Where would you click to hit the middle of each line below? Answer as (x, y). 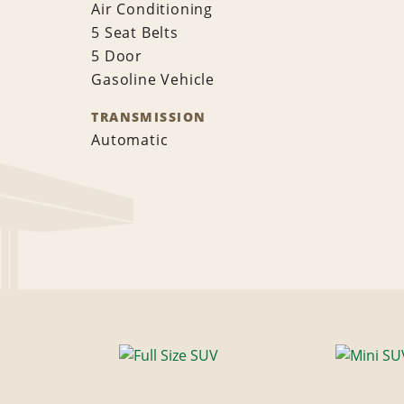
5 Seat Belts (135, 33)
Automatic (130, 140)
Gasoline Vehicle (153, 80)
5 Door (117, 56)
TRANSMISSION (149, 117)
